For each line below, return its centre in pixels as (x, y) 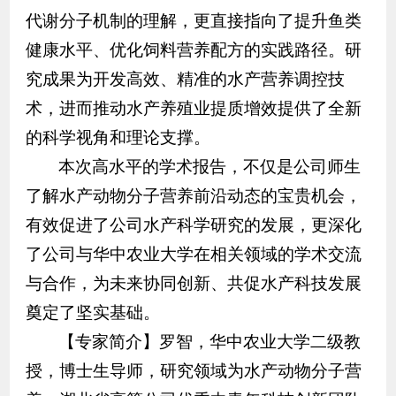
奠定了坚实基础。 (92, 312)
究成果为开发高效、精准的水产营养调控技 (185, 79)
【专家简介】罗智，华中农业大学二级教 (209, 341)
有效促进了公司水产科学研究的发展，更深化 (193, 225)
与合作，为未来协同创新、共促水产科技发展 (193, 283)
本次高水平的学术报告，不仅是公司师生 (209, 166)
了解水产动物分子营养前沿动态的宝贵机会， (193, 195)
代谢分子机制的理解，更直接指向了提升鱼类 (193, 20)
